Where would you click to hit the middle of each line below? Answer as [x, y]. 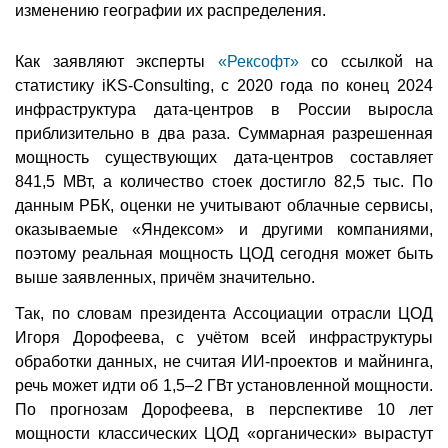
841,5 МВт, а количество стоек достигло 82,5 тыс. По [224, 182]
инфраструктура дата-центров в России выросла [224, 110]
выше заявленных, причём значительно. [165, 278]
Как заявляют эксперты [116, 62]
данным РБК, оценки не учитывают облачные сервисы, [224, 206]
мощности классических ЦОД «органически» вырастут [224, 434]
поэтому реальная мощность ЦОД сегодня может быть [224, 254]
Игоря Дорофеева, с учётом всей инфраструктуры [224, 338]
